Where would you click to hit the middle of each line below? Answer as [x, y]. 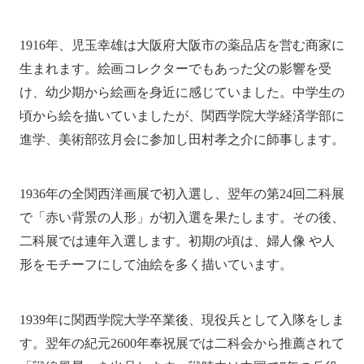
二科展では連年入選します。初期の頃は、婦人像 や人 [177, 241]
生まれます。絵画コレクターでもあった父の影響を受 [175, 68]
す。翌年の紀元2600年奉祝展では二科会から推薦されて [182, 344]
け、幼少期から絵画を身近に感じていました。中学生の [182, 92]
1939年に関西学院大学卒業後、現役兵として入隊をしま [182, 320]
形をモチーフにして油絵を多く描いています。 [156, 265]
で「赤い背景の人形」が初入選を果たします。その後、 [182, 218]
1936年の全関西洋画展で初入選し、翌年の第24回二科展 [182, 194]
